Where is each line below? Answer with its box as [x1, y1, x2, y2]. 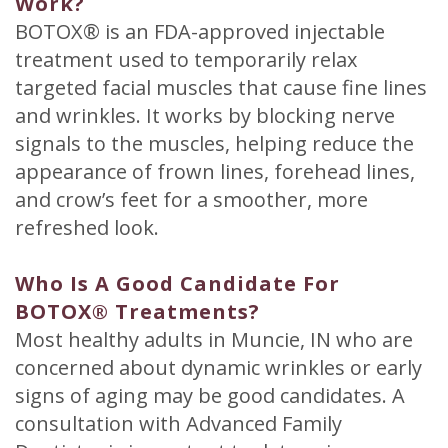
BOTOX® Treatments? [15, 297, 260, 325]
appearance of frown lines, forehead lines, [15, 157, 415, 185]
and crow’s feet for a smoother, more [15, 185, 368, 213]
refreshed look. [15, 213, 159, 241]
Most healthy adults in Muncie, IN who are [15, 325, 413, 353]
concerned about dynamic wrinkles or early [15, 353, 422, 381]
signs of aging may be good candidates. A [15, 381, 405, 409]
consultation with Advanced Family [15, 409, 342, 437]
